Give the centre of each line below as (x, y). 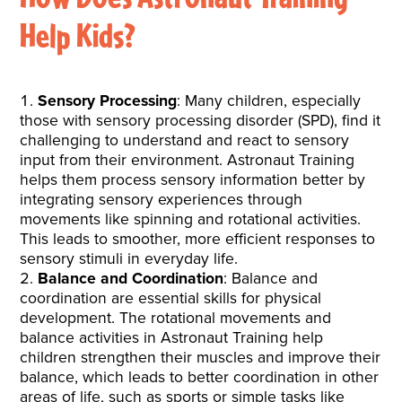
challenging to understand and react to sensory (185, 140)
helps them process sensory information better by (193, 179)
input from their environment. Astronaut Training (188, 159)
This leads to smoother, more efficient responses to (198, 238)
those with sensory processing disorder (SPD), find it (201, 120)
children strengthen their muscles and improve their (201, 357)
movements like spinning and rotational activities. (191, 218)
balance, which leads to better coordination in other (200, 376)
